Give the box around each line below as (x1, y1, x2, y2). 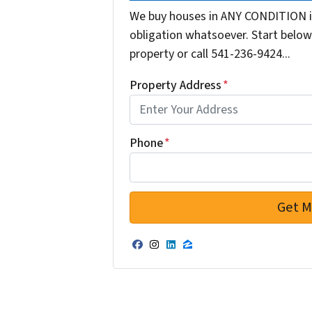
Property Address (129, 77, 221, 95)
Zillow (187, 243, 229, 268)
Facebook (136, 243, 203, 268)
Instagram (153, 243, 224, 268)
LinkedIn (170, 243, 231, 268)
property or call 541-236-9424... (129, 45, 290, 63)
